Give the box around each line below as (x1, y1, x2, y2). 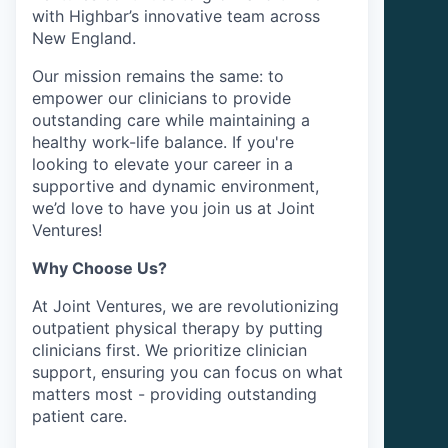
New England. (32, 27, 136, 48)
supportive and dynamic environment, (32, 175, 319, 196)
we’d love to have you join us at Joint (32, 197, 315, 218)
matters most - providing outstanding (32, 383, 317, 404)
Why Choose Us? (32, 257, 167, 278)
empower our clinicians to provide (32, 87, 291, 108)
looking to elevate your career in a (32, 153, 293, 174)
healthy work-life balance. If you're (32, 131, 294, 152)
